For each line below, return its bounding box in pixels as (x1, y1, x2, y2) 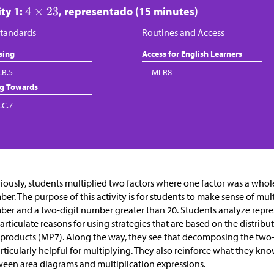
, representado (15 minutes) (59, 4, 199, 18)
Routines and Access (142, 26, 224, 39)
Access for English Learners (142, 48, 242, 59)
